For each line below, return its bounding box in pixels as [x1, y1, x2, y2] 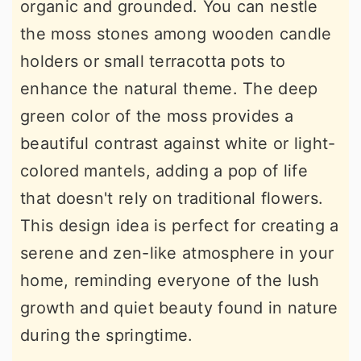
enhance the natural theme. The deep [20, 78, 318, 98]
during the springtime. [20, 325, 193, 345]
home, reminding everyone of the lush [20, 270, 320, 290]
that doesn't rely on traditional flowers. [20, 188, 324, 208]
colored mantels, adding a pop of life [20, 160, 309, 180]
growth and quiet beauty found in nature [20, 297, 338, 317]
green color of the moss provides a [20, 106, 294, 126]
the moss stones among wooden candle [20, 23, 332, 44]
